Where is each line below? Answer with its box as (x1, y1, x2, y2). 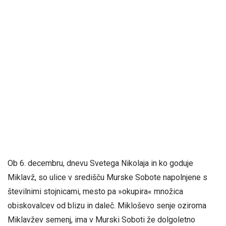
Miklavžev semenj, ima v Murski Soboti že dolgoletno (8, 215, 195, 224)
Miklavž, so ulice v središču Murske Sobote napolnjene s (8, 173, 207, 182)
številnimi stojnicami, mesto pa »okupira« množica (8, 187, 183, 196)
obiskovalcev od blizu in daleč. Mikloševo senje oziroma (8, 201, 206, 210)
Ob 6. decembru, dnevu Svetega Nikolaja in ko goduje (8, 158, 193, 168)
